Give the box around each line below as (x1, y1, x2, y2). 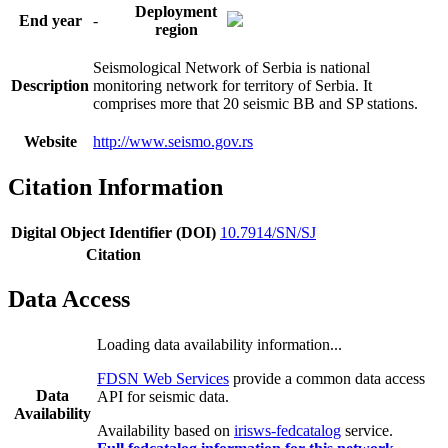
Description (11, 76, 89, 94)
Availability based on (97, 422, 234, 440)
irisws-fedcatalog (234, 422, 341, 440)
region (154, 20, 198, 38)
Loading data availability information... (97, 336, 342, 354)
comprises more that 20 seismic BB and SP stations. (93, 94, 418, 112)
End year (18, 11, 82, 29)
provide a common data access (229, 370, 425, 388)
